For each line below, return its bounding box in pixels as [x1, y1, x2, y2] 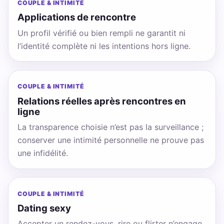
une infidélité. [17, 147, 68, 158]
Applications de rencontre [17, 11, 136, 23]
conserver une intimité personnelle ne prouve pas [17, 134, 204, 145]
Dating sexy [17, 202, 71, 213]
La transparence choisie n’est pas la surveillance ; [17, 121, 203, 132]
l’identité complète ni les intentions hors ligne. [17, 40, 190, 51]
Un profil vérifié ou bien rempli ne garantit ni [17, 27, 185, 38]
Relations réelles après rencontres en [17, 95, 186, 106]
